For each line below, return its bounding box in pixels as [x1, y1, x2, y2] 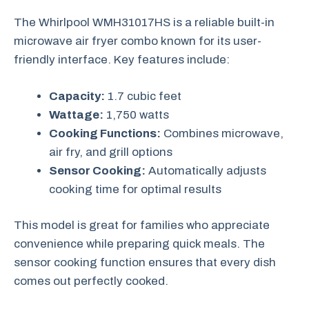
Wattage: [49, 108, 103, 121]
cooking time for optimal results [49, 182, 221, 196]
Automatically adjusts [146, 163, 266, 177]
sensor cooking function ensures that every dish [14, 256, 276, 269]
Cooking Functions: [49, 126, 161, 140]
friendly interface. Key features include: [14, 53, 230, 66]
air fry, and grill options [49, 145, 172, 159]
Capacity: [49, 89, 105, 103]
